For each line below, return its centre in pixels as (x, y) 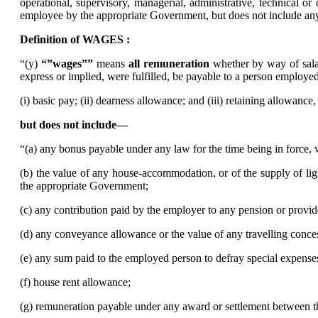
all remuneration (169, 63)
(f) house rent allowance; (75, 282)
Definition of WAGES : (78, 39)
